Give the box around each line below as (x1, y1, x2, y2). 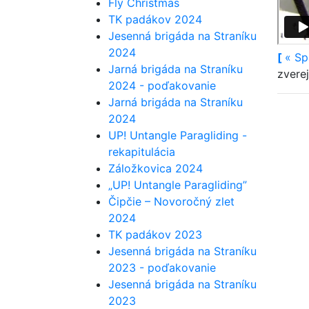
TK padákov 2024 (108, 12, 202, 26)
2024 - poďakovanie (108, 79, 216, 92)
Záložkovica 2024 (108, 161, 203, 175)
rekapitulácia (108, 145, 175, 159)
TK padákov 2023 (108, 228, 202, 241)
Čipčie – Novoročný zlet (108, 195, 235, 208)
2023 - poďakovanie (108, 261, 216, 275)
